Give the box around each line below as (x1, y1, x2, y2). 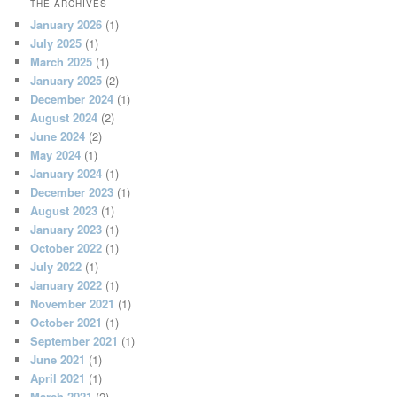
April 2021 (30, 369, 86, 386)
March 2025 (30, 52, 93, 70)
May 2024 (30, 145, 82, 163)
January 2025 (30, 71, 103, 89)
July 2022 (30, 257, 82, 275)
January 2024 (30, 164, 103, 182)
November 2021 (30, 294, 115, 312)
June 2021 (30, 350, 86, 368)
